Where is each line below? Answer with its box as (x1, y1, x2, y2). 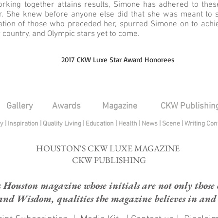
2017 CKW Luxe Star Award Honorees (61, 55, 177, 64)
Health (118, 120, 137, 128)
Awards (52, 101, 81, 111)
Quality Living (42, 120, 83, 128)
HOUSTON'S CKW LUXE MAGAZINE (36, 143, 182, 154)
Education (85, 120, 115, 128)
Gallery (6, 101, 33, 111)
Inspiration (7, 120, 40, 128)
